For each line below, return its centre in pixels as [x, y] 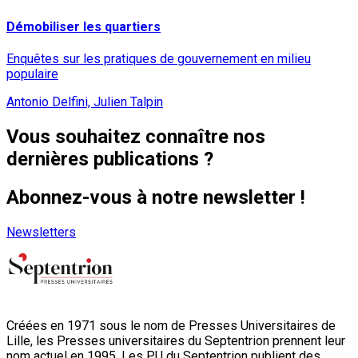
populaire [32, 74]
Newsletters [41, 232]
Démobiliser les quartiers [84, 26]
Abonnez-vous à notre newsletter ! [156, 197]
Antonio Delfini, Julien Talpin [85, 101]
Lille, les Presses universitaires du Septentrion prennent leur [176, 340]
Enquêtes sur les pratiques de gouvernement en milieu [159, 58]
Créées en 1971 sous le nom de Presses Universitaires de [171, 325]
